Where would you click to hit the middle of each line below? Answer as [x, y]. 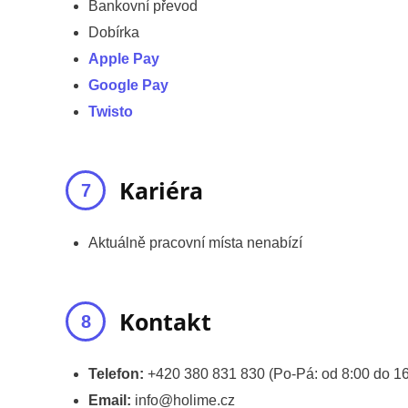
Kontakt [165, 321]
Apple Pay [124, 58]
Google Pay [128, 85]
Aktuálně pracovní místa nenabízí [195, 242]
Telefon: [116, 373]
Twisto [111, 111]
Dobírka [114, 32]
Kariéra [161, 190]
